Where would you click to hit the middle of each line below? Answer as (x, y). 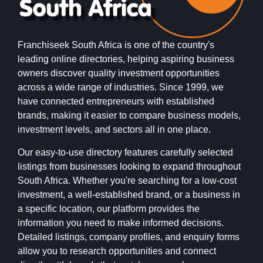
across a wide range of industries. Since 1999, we (121, 87)
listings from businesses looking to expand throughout (129, 167)
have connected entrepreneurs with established (116, 102)
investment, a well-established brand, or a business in (129, 195)
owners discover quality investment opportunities (119, 73)
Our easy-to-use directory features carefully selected (125, 153)
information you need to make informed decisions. (121, 223)
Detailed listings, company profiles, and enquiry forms (129, 237)
